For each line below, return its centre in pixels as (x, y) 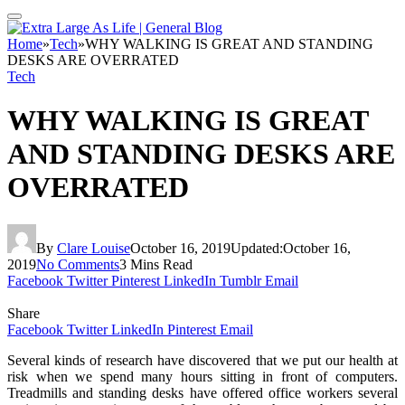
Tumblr (240, 280)
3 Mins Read (156, 264)
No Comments (78, 264)
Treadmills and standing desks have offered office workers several (202, 392)
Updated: (257, 248)
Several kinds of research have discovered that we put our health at (202, 360)
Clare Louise (94, 248)
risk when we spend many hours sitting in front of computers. (202, 376)
